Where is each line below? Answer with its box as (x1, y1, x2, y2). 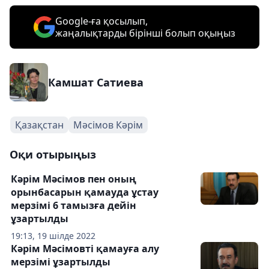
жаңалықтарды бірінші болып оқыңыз (55, 26, 235, 40)
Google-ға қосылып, (55, 14, 148, 28)
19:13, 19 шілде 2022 (11, 229, 95, 241)
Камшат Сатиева (48, 74, 144, 89)
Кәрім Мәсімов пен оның (11, 172, 136, 186)
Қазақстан (15, 118, 64, 131)
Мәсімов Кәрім (73, 118, 143, 131)
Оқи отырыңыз (10, 147, 96, 162)
